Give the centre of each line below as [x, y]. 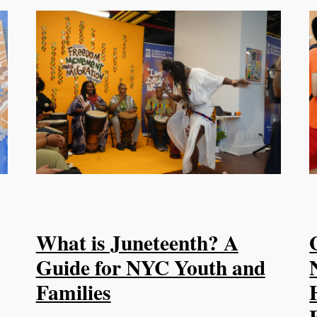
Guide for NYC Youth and [150, 267]
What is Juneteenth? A [137, 243]
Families [73, 292]
